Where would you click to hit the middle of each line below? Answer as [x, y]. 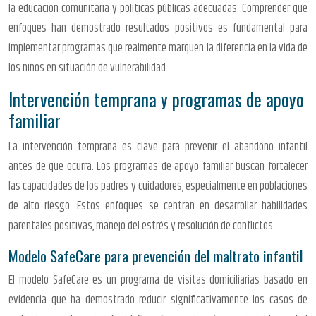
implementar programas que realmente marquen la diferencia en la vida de [158, 48]
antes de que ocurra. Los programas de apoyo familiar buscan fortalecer [158, 166]
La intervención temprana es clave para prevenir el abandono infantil [158, 146]
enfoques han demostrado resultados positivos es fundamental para [158, 28]
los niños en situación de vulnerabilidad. [88, 67]
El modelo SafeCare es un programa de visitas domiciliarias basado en [158, 280]
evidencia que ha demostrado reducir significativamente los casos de [158, 299]
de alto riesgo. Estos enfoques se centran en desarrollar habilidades [158, 206]
